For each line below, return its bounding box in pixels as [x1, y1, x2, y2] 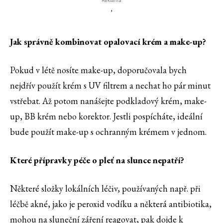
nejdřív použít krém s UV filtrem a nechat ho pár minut [10, 80, 211, 92]
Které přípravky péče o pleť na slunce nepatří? [10, 154, 184, 166]
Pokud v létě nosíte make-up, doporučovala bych [10, 64, 187, 76]
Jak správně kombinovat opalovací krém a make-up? [10, 36, 206, 48]
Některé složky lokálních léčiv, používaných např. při [10, 183, 201, 195]
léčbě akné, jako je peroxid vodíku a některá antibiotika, [10, 198, 212, 210]
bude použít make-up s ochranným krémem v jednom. [10, 126, 207, 138]
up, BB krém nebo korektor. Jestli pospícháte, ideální [10, 111, 203, 122]
